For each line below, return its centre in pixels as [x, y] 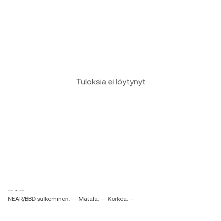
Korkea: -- [121, 199]
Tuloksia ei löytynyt [110, 82]
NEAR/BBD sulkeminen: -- [42, 199]
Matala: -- [92, 199]
